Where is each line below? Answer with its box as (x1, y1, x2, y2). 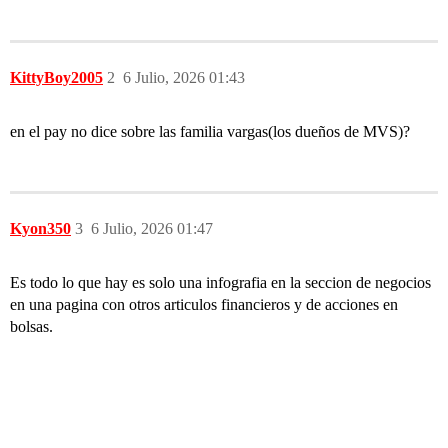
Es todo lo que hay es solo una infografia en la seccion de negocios (10, 274, 431, 292)
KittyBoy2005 (10, 69, 103, 87)
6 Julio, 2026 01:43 (123, 69, 245, 87)
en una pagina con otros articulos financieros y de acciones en (10, 296, 398, 314)
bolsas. (10, 318, 53, 336)
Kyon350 (10, 220, 71, 238)
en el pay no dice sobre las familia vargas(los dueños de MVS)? (10, 123, 410, 141)
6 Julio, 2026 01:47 (91, 220, 213, 238)
